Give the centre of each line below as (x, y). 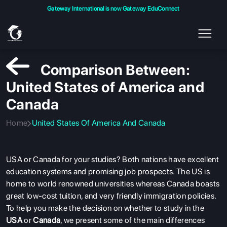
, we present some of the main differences (133, 220)
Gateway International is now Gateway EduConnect (113, 9)
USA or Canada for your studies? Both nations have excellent (112, 159)
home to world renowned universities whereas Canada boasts (113, 184)
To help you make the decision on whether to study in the (105, 208)
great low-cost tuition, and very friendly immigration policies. (111, 196)
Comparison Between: (115, 70)
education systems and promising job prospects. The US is (108, 172)
